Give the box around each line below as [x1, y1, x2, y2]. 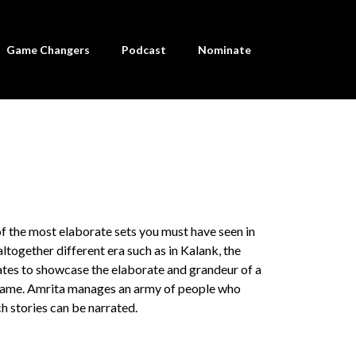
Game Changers [6, 42, 90, 56]
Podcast [121, 42, 166, 56]
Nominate [197, 42, 251, 56]
